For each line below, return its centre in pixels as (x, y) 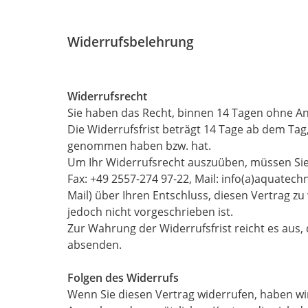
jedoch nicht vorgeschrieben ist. (150, 212)
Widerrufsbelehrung (131, 42)
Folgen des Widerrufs (123, 278)
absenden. (95, 245)
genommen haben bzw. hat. (139, 146)
